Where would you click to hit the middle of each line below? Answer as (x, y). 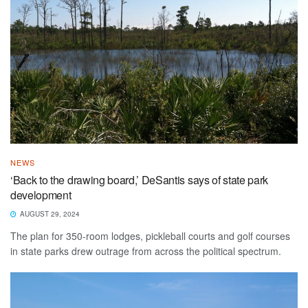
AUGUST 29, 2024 (49, 214)
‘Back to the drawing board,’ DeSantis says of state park (140, 180)
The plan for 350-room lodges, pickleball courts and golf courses (150, 236)
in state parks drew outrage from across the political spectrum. (146, 251)
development (41, 195)
